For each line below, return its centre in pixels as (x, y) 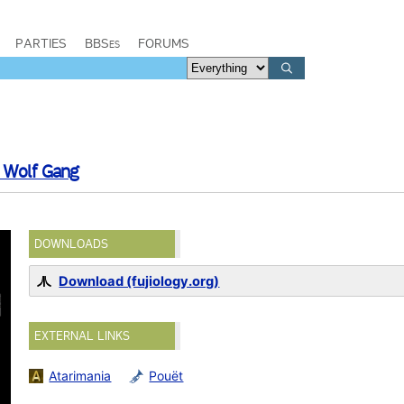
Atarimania (80, 376)
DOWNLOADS (72, 244)
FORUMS (164, 43)
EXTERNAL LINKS (83, 336)
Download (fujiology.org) (139, 281)
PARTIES (41, 43)
